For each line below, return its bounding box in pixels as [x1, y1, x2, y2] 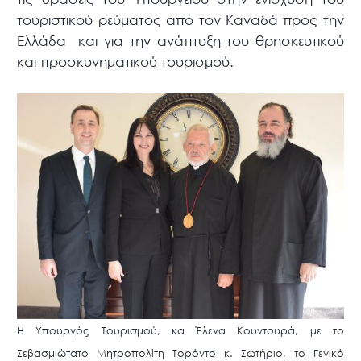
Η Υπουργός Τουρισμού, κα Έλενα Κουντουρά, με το [17, 324, 344, 338]
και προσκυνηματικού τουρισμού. [17, 53, 234, 71]
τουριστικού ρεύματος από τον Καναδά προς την [17, 11, 344, 29]
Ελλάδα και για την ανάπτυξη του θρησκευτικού [17, 32, 344, 50]
